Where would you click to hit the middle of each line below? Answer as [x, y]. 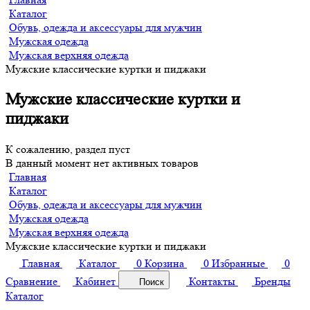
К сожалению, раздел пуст [68, 149]
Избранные [238, 263]
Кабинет [95, 281]
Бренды [273, 281]
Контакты [212, 281]
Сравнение [31, 281]
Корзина [164, 263]
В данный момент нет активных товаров [102, 163]
